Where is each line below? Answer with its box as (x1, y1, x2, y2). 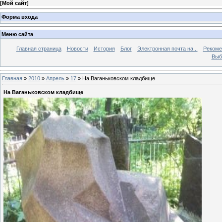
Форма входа (1, 13, 38, 20)
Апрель (46, 75, 64, 81)
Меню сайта (1, 31, 33, 38)
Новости (66, 46, 88, 52)
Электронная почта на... (137, 46, 198, 52)
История (93, 46, 115, 52)
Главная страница (16, 46, 61, 52)
